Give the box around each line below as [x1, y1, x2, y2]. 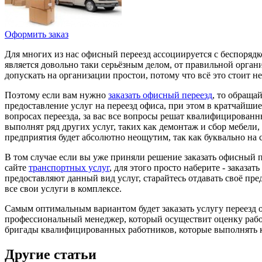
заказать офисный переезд [108, 90, 212, 101]
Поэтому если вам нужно [5, 90, 108, 101]
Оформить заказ [5, 29, 68, 40]
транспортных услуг [29, 163, 109, 173]
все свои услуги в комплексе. [5, 184, 122, 194]
